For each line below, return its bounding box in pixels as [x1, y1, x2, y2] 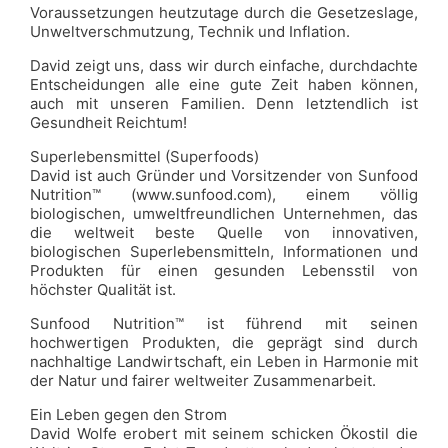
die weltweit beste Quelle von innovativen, [30, 223, 418, 242]
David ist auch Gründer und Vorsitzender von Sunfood [30, 166, 418, 185]
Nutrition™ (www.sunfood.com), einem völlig [30, 185, 418, 204]
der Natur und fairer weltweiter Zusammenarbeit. [30, 371, 376, 390]
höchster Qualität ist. [30, 280, 176, 299]
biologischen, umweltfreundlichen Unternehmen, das [30, 204, 418, 223]
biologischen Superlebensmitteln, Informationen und [30, 242, 418, 261]
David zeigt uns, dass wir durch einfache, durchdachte [30, 56, 418, 75]
